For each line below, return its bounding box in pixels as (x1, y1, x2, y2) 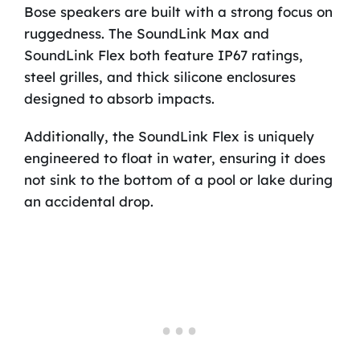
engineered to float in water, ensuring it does (23, 149, 325, 167)
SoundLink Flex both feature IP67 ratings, (23, 47, 303, 64)
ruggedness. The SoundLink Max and (23, 25, 269, 43)
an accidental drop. (23, 193, 153, 211)
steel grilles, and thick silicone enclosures (23, 68, 296, 86)
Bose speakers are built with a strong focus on (23, 3, 333, 21)
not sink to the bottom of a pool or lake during (23, 171, 333, 189)
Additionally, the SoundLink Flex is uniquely (23, 128, 314, 145)
